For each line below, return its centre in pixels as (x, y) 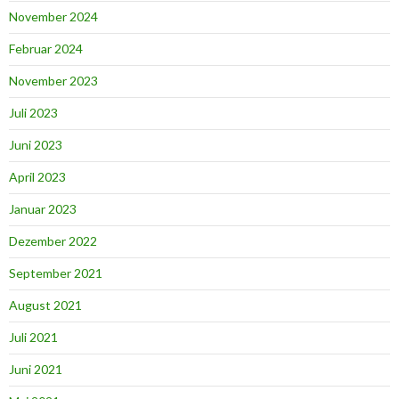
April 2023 (37, 177)
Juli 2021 (33, 338)
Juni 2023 (36, 145)
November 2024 (53, 17)
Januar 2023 (43, 209)
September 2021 (56, 273)
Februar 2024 (46, 49)
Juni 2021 (36, 370)
